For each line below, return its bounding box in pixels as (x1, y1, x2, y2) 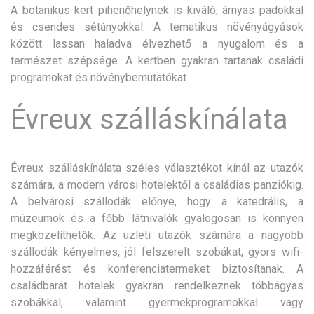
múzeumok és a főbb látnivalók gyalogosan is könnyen (11, 212, 303, 226)
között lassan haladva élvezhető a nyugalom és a (11, 37, 303, 51)
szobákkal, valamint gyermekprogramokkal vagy (11, 296, 303, 310)
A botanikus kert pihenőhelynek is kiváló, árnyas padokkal (11, 4, 303, 18)
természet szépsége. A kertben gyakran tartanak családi (11, 54, 303, 68)
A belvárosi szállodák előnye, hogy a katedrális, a (11, 195, 303, 209)
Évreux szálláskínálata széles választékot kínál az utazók (11, 161, 303, 175)
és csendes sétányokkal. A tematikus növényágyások (11, 20, 303, 34)
